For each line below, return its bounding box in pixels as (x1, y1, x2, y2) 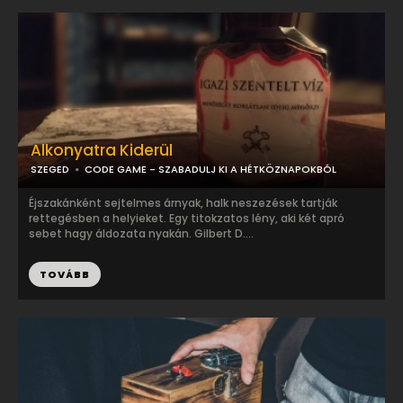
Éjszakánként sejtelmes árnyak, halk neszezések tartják (29, 195, 337, 210)
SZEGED (31, 162, 69, 176)
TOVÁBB (40, 267, 90, 282)
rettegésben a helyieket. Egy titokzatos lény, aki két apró (29, 210, 345, 226)
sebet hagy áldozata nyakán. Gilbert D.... (29, 226, 254, 241)
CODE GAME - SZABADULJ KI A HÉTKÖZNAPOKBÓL (85, 162, 336, 176)
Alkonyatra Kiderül (31, 139, 173, 161)
